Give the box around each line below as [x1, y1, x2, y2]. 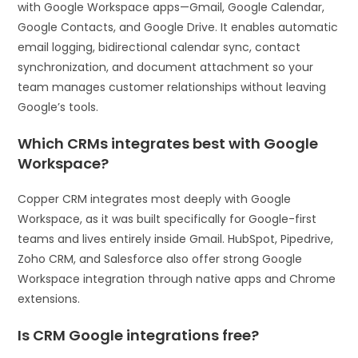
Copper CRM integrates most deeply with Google [18, 190, 292, 207]
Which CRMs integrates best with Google [18, 133, 319, 153]
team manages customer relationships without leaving [18, 78, 327, 95]
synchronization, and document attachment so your [18, 58, 314, 75]
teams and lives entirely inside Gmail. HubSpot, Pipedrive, [18, 230, 334, 247]
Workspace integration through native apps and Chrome [18, 270, 336, 287]
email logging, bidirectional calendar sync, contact [18, 38, 301, 55]
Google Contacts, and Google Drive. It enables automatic [18, 18, 339, 35]
